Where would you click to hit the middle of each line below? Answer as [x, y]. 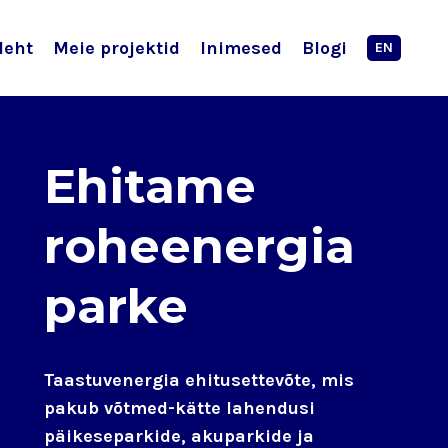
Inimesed [241, 48]
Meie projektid [116, 48]
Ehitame [150, 186]
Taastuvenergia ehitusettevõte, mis [199, 380]
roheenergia [200, 246]
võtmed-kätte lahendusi [210, 408]
